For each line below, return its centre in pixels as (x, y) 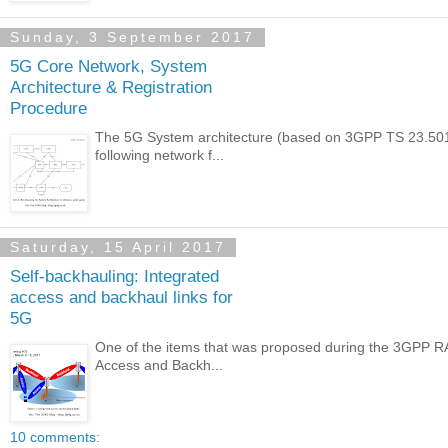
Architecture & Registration (111, 87)
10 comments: (55, 436)
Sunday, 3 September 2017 (132, 37)
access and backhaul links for (121, 297)
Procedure (48, 108)
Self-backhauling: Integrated (114, 276)
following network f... (160, 154)
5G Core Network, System (108, 66)
